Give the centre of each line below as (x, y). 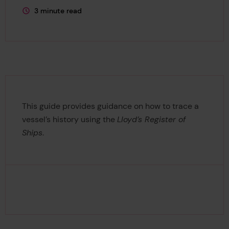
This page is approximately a (70, 16)
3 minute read (58, 10)
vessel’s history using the (69, 120)
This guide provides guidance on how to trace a (110, 106)
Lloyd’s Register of (151, 120)
